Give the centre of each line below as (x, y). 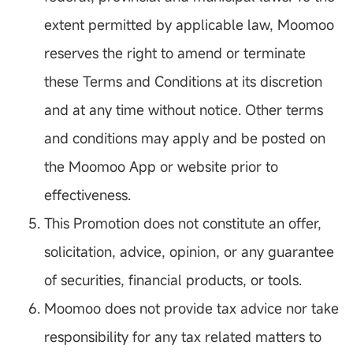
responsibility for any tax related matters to (183, 337)
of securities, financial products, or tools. (173, 280)
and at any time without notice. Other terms (184, 110)
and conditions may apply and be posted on (185, 138)
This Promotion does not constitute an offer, (183, 223)
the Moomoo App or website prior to (161, 167)
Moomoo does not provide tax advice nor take (191, 308)
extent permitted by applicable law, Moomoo (189, 25)
